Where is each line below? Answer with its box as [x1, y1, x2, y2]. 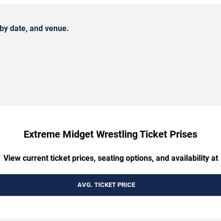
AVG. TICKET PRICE [77, 181, 135, 188]
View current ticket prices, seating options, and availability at [3, 153, 218, 163]
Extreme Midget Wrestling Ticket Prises [24, 128, 197, 140]
